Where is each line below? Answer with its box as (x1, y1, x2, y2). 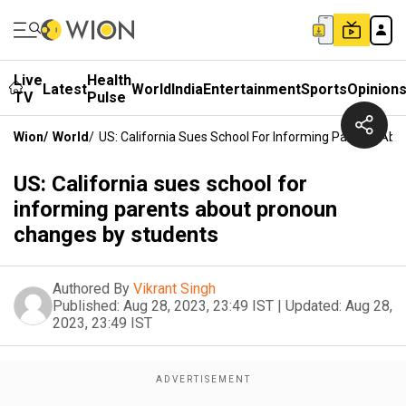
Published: (53, 297, 120, 314)
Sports (301, 80, 347, 98)
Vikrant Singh (133, 280, 216, 297)
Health (87, 72, 131, 89)
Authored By (53, 280, 130, 297)
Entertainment (203, 80, 301, 98)
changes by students (14, 222, 218, 247)
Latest (43, 80, 87, 98)
